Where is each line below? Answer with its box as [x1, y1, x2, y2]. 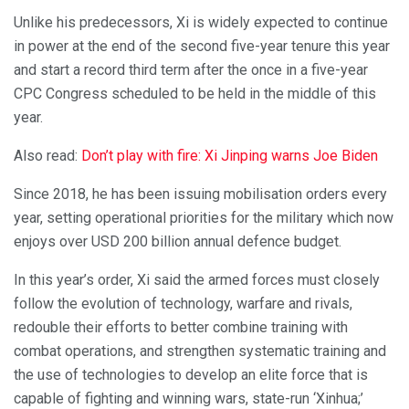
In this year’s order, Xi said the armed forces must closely [14, 270, 380, 288]
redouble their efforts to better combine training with [14, 318, 348, 336]
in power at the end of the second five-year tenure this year [14, 37, 390, 55]
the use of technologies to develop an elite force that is [14, 365, 368, 383]
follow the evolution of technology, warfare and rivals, [14, 294, 352, 312]
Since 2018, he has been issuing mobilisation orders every [14, 184, 387, 203]
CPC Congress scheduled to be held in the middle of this [14, 84, 376, 102]
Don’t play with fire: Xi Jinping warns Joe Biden [81, 146, 378, 164]
